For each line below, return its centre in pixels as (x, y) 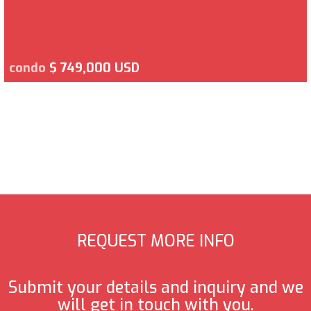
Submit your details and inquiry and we (155, 288)
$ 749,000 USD (94, 68)
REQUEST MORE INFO (155, 241)
